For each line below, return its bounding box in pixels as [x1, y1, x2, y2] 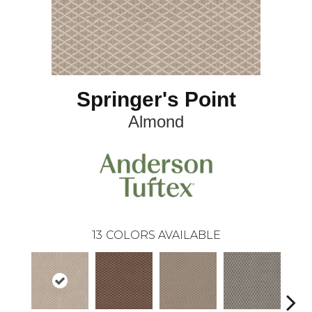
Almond [128, 112, 184, 132]
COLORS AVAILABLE [105, 228, 221, 242]
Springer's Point [76, 88, 236, 111]
